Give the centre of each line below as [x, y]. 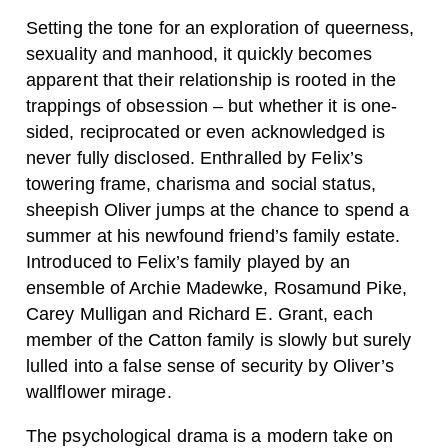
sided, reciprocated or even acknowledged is [205, 132]
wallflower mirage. [99, 392]
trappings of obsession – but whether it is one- [212, 106]
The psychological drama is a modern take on [209, 436]
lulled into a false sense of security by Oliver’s [210, 366]
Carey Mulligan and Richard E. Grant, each [199, 314]
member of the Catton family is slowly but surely [219, 340]
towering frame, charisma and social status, [201, 184]
